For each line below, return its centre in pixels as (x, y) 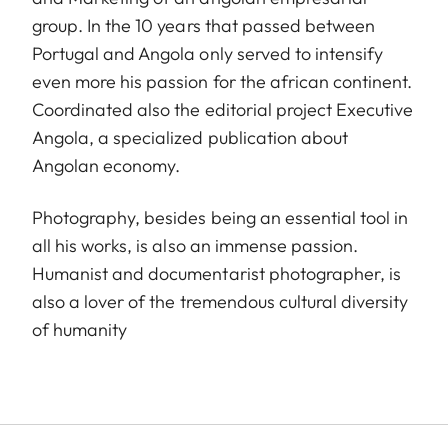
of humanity (80, 329)
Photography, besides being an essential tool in (220, 217)
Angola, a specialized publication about (190, 137)
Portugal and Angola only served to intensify (208, 53)
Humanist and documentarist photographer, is (217, 273)
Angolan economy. (106, 165)
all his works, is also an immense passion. (195, 245)
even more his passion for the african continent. (222, 81)
